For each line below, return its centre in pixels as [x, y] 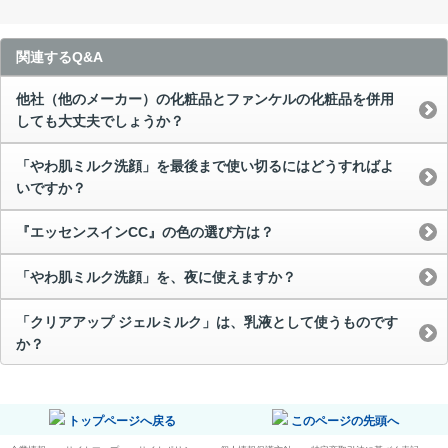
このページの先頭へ [343, 421]
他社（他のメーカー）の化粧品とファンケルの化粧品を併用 [205, 99]
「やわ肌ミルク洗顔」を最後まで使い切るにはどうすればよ [205, 165]
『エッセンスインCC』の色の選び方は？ [145, 232]
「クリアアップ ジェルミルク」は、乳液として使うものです [207, 321]
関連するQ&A [59, 57]
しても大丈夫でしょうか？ [100, 121]
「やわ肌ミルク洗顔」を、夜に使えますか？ [156, 276]
